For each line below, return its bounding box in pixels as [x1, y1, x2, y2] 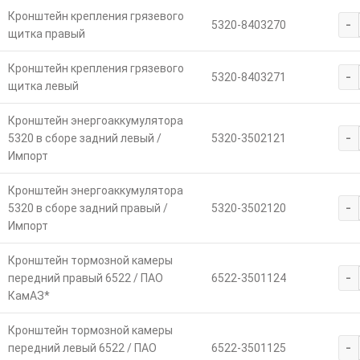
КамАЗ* [7, 289, 50, 303]
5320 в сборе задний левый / [7, 132, 162, 145]
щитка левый [7, 80, 79, 93]
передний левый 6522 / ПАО [7, 342, 157, 355]
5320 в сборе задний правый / [7, 202, 168, 215]
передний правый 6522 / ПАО [7, 272, 163, 285]
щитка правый [7, 27, 85, 41]
